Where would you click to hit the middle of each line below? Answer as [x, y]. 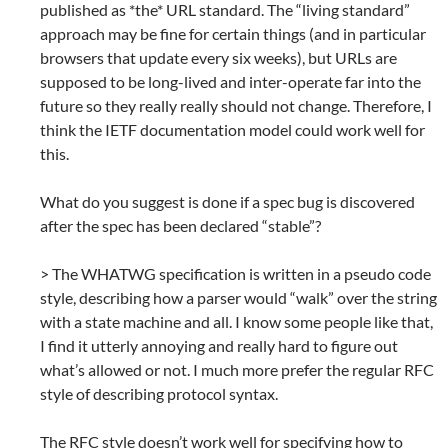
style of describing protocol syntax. [159, 394]
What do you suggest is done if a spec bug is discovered [227, 202]
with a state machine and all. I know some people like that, [236, 322]
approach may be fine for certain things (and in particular [233, 34]
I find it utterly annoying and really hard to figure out [219, 346]
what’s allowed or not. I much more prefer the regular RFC [237, 370]
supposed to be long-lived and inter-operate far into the [230, 82]
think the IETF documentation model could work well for [232, 130]
